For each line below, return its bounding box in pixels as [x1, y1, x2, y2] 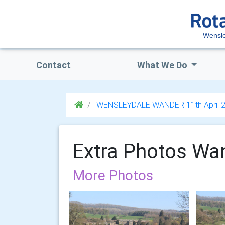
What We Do [137, 59, 189, 71]
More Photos [73, 167, 153, 184]
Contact [36, 59, 71, 71]
